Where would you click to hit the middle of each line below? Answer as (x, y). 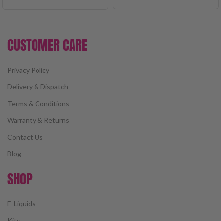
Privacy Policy (28, 70)
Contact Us (25, 137)
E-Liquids (21, 203)
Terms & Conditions (38, 103)
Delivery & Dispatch (38, 86)
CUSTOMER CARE (47, 45)
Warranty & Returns (38, 120)
